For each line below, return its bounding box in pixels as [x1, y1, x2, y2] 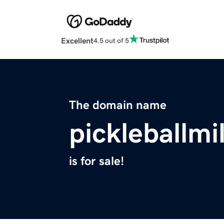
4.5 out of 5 [93, 36, 129, 44]
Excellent [61, 36, 93, 45]
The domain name [69, 99, 166, 111]
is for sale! [69, 155, 124, 167]
